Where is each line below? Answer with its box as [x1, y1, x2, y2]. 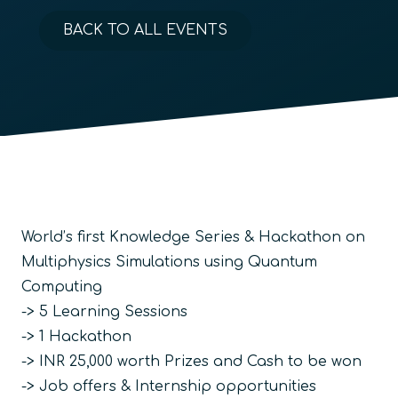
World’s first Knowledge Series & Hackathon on [21, 228, 365, 245]
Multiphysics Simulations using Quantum [21, 253, 317, 270]
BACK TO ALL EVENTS [63, 21, 228, 38]
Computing [21, 278, 102, 295]
